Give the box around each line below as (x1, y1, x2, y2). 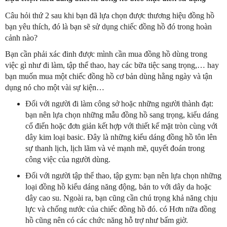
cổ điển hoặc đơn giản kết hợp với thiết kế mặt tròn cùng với (25, 121, 217, 130)
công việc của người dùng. (25, 155, 110, 164)
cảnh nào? (5, 33, 37, 42)
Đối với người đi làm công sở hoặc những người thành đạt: (25, 99, 213, 108)
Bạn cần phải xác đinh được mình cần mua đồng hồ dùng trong (5, 49, 207, 58)
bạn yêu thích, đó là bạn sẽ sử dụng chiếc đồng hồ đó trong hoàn (5, 22, 212, 31)
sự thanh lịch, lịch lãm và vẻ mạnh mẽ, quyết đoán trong (25, 143, 205, 153)
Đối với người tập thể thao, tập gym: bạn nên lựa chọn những (25, 171, 221, 180)
